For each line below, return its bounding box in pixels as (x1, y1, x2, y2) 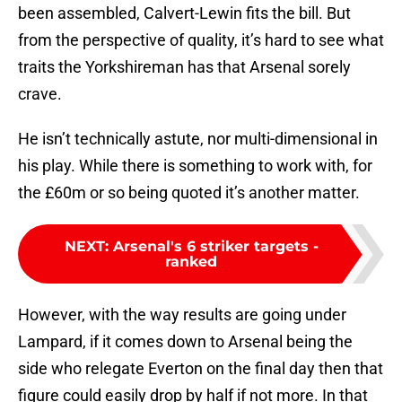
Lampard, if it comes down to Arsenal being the (18, 332, 353, 352)
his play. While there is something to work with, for (18, 156, 372, 176)
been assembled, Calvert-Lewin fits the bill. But (18, 4, 351, 23)
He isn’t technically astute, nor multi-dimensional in (18, 129, 378, 149)
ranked (165, 253, 217, 271)
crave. (18, 84, 62, 104)
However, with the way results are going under (18, 305, 346, 325)
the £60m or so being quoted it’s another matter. (18, 183, 360, 203)
